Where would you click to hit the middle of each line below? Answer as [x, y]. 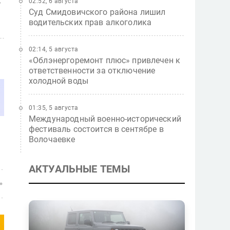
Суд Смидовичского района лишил [97, 12]
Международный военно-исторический [105, 119]
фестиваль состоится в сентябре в [96, 129]
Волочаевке [52, 139]
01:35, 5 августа [54, 108]
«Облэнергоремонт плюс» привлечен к [105, 60]
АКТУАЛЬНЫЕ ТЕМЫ [80, 169]
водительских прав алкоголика [90, 22]
